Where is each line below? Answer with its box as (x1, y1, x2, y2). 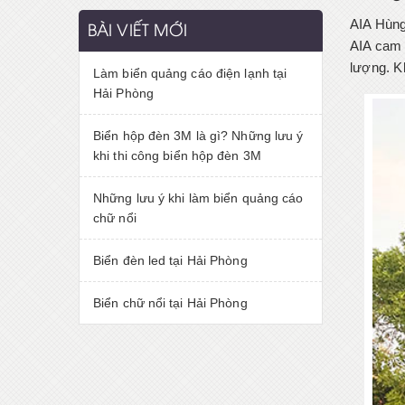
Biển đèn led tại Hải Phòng (93, 253, 248, 268)
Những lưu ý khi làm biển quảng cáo (93, 191, 304, 205)
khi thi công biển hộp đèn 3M (93, 148, 261, 163)
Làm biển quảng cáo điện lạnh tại (93, 66, 287, 80)
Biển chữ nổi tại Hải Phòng (93, 296, 248, 310)
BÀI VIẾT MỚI (88, 24, 188, 39)
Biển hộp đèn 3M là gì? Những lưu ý (93, 128, 304, 143)
